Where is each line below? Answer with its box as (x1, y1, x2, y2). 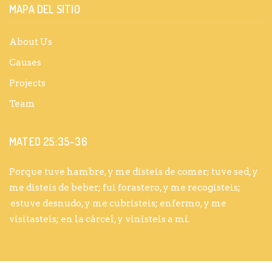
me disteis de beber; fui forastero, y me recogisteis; (9, 182, 240, 193)
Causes (9, 56, 41, 68)
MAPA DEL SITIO (9, 2, 80, 16)
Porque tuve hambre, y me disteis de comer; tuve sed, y (9, 166, 258, 177)
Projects (9, 77, 46, 89)
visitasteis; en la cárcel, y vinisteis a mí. (9, 213, 190, 225)
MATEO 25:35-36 (9, 134, 87, 148)
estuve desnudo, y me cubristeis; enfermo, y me (10, 197, 226, 209)
